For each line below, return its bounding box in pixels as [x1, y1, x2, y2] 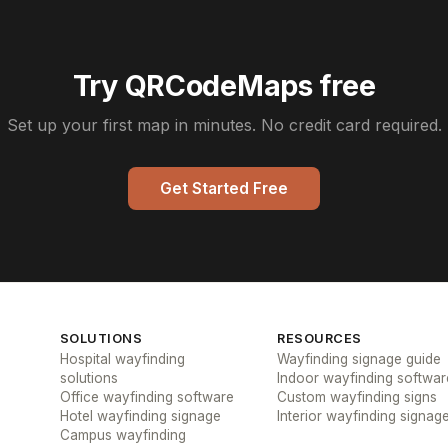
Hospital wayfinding [59, 351, 185, 367]
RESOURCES [277, 331, 362, 346]
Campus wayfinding [59, 427, 186, 443]
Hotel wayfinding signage [59, 408, 221, 424]
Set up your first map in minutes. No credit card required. [6, 115, 442, 135]
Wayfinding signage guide [277, 351, 442, 367]
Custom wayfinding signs [277, 389, 438, 405]
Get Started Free [160, 179, 288, 198]
